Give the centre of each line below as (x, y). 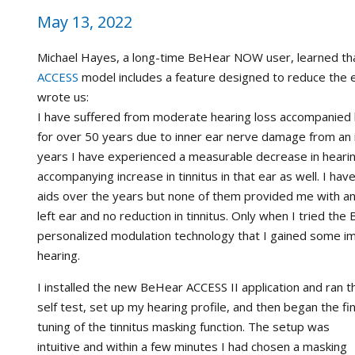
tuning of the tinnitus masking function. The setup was (183, 326)
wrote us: (63, 96)
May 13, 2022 (85, 21)
